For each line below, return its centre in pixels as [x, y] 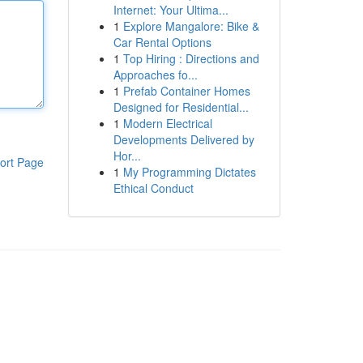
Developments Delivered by [184, 139]
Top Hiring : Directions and [191, 58]
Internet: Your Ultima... [171, 10]
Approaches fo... [155, 75]
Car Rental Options [162, 42]
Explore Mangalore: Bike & [191, 26]
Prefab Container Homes [186, 91]
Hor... [127, 156]
